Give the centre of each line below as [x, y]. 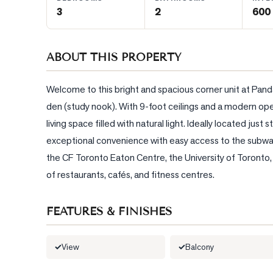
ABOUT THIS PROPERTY [114, 57]
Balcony [200, 247]
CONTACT [43, 66]
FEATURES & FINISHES [109, 211]
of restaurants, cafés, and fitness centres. [130, 175]
